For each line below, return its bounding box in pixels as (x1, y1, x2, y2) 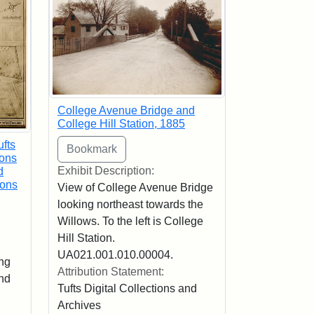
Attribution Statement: (57, 266, 164, 278)
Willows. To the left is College (57, 215, 203, 228)
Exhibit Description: (57, 165, 154, 177)
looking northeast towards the (57, 198, 203, 211)
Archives (57, 299, 101, 312)
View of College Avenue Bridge (57, 182, 213, 194)
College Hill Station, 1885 (57, 118, 185, 130)
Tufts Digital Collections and (57, 282, 197, 295)
